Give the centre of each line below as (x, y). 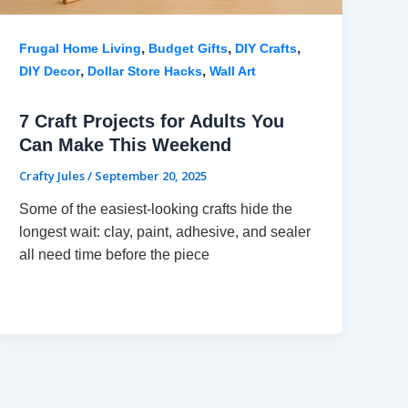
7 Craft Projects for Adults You (152, 121)
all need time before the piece (115, 255)
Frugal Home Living (81, 48)
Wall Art (233, 71)
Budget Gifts (189, 48)
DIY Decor (50, 71)
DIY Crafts (266, 48)
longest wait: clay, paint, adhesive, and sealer (165, 232)
